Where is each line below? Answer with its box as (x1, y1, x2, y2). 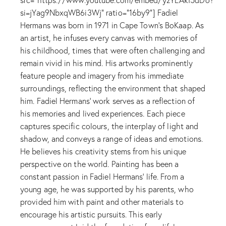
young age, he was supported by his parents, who (20, 184, 194, 195)
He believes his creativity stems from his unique (20, 146, 186, 157)
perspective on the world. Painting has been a (20, 158, 179, 169)
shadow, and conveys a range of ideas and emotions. (20, 133, 203, 144)
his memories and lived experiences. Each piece (20, 108, 185, 119)
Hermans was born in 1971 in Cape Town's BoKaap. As (20, 20, 204, 31)
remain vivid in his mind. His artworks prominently (20, 58, 193, 69)
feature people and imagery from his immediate (20, 70, 184, 81)
